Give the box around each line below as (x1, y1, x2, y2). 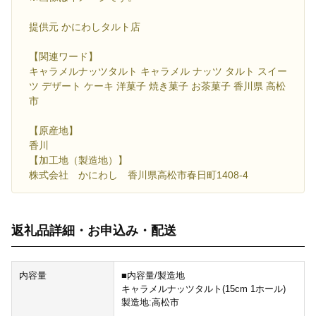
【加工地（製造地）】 (29, 154, 128, 166)
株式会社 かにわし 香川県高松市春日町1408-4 (29, 169, 248, 181)
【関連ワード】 (29, 51, 98, 63)
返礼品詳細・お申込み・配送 (11, 224, 176, 238)
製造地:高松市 (121, 297, 179, 308)
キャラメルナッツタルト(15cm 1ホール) (121, 284, 286, 295)
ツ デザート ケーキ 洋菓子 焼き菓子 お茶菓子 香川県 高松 (29, 80, 286, 92)
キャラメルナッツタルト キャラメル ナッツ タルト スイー (29, 66, 287, 78)
